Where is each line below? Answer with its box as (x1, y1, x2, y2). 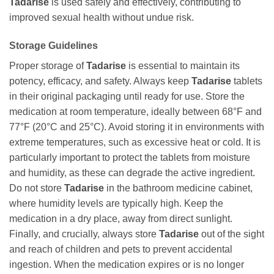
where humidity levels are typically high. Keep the (9, 198, 223, 209)
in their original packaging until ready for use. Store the (9, 91, 245, 102)
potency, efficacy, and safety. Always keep (9, 76, 191, 87)
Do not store (9, 183, 64, 194)
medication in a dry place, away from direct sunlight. (9, 213, 232, 224)
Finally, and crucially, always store (9, 229, 159, 240)
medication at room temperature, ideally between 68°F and (9, 106, 262, 117)
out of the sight (199, 229, 264, 240)
